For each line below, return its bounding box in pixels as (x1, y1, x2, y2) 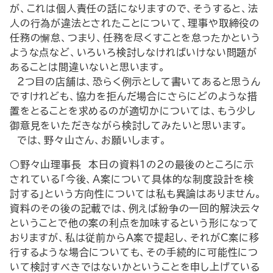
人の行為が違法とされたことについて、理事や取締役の (10, 18, 260, 28)
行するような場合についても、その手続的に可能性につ (10, 247, 258, 257)
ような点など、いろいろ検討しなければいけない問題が (10, 48, 257, 57)
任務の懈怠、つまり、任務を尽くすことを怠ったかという (10, 33, 261, 43)
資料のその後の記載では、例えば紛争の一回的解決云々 (10, 204, 261, 213)
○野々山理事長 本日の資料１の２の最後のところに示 (10, 160, 254, 169)
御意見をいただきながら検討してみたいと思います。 (10, 121, 249, 130)
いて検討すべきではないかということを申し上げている (10, 262, 260, 272)
